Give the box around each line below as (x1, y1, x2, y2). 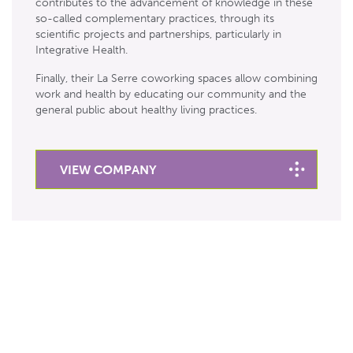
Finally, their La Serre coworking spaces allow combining (35, 72, 318, 85)
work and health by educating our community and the (35, 87, 307, 101)
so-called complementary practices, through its (35, 12, 274, 25)
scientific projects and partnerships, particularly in (35, 28, 281, 41)
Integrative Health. (35, 43, 128, 57)
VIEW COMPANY (60, 162, 157, 177)
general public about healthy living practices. (35, 103, 257, 117)
